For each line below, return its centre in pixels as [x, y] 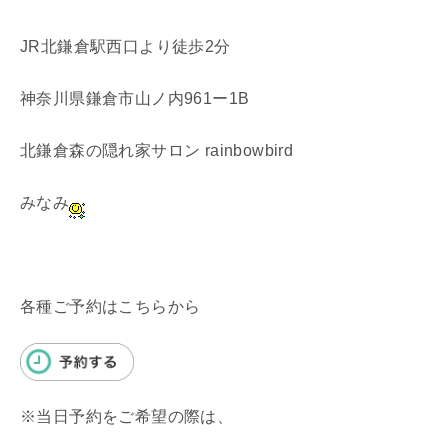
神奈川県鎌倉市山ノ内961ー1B [135, 98]
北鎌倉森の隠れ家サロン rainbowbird [157, 150]
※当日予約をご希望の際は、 [127, 416]
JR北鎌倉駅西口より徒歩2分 [125, 46]
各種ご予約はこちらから [110, 306]
